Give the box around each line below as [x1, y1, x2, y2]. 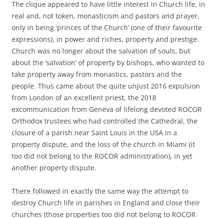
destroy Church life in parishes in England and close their [12, 198, 200, 207]
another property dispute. [12, 163, 96, 172]
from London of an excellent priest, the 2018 [12, 92, 156, 102]
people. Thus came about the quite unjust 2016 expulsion [12, 81, 200, 91]
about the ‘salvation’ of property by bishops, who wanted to [12, 57, 204, 67]
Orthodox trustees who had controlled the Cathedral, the [12, 116, 198, 126]
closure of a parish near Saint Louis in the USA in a [12, 127, 177, 137]
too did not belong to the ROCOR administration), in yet [12, 151, 192, 161]
